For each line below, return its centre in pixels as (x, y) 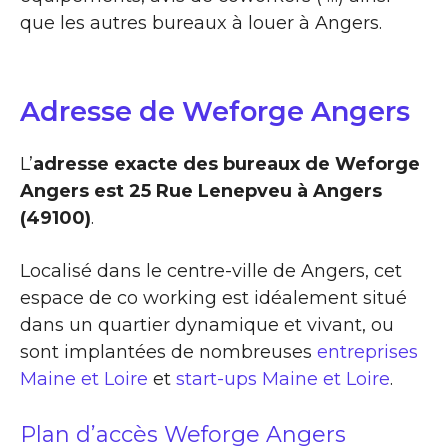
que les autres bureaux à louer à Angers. (201, 22)
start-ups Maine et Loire (283, 378)
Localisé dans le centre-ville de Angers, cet (211, 270)
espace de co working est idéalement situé (213, 297)
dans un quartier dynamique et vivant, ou (207, 324)
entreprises (367, 351)
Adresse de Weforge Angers (215, 111)
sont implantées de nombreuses (168, 351)
